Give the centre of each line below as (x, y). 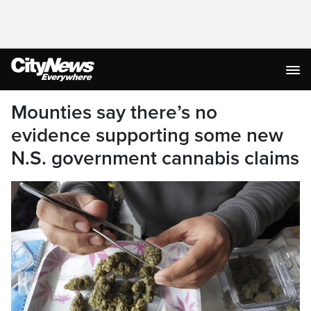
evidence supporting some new (147, 135)
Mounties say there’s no (114, 112)
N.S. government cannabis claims (155, 158)
